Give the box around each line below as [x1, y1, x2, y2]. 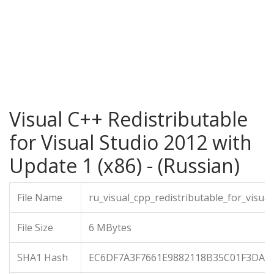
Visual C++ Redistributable [9, 106, 248, 132]
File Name [17, 191, 62, 204]
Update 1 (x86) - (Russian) [9, 152, 240, 179]
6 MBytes [89, 221, 131, 234]
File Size [17, 221, 53, 234]
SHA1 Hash [17, 251, 68, 264]
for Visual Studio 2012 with [9, 129, 252, 155]
